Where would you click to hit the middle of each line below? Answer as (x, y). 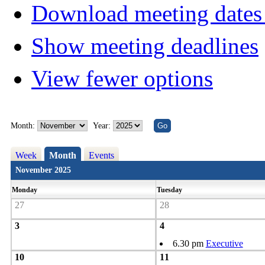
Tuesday (170, 190)
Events (101, 156)
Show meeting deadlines (145, 46)
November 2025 (43, 170)
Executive (224, 244)
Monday (25, 190)
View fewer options (122, 79)
